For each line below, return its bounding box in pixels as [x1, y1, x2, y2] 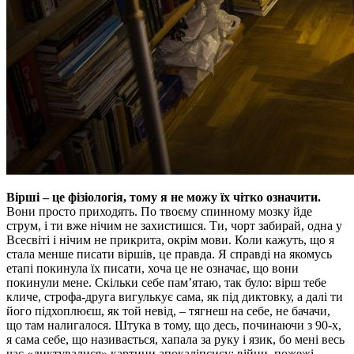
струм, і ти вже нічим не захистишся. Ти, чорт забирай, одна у [6, 218, 342, 232]
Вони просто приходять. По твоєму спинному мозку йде [6, 204, 312, 218]
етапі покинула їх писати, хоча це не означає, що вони [6, 261, 299, 275]
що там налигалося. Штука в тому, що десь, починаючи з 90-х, [6, 318, 341, 332]
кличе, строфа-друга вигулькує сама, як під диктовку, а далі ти [6, 289, 343, 303]
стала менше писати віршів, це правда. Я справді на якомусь [6, 247, 332, 261]
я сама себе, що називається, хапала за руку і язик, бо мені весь [6, 332, 345, 346]
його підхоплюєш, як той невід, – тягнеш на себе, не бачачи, [6, 303, 330, 318]
